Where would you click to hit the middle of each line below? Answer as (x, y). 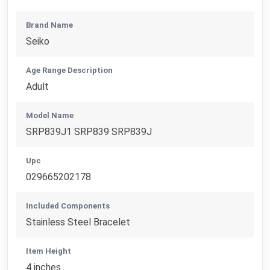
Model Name (50, 115)
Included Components (68, 206)
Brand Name (50, 25)
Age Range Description (70, 70)
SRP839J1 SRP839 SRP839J (89, 131)
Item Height (49, 251)
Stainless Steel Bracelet (78, 222)
